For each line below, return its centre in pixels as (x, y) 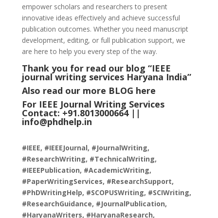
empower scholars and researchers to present (94, 7)
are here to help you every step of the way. (89, 52)
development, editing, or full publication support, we (103, 40)
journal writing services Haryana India (104, 77)
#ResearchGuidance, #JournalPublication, (94, 204)
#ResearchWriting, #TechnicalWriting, (89, 159)
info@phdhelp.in (57, 122)
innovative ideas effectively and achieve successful (101, 18)
